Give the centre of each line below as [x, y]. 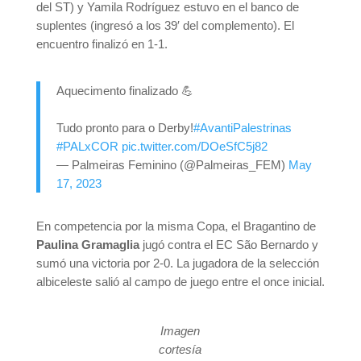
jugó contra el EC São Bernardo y [230, 245]
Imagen [180, 331]
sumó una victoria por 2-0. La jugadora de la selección [177, 263]
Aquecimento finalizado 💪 [124, 91]
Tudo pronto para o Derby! [124, 128]
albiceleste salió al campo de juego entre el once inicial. [180, 282]
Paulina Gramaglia [89, 245]
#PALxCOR [87, 147]
